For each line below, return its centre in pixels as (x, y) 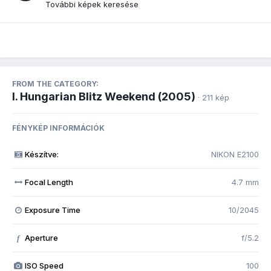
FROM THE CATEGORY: (55, 84)
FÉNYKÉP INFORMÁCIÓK (58, 128)
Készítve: (41, 155)
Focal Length (49, 182)
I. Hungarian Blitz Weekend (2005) (104, 97)
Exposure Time (52, 210)
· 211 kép (214, 98)
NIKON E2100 (235, 155)
